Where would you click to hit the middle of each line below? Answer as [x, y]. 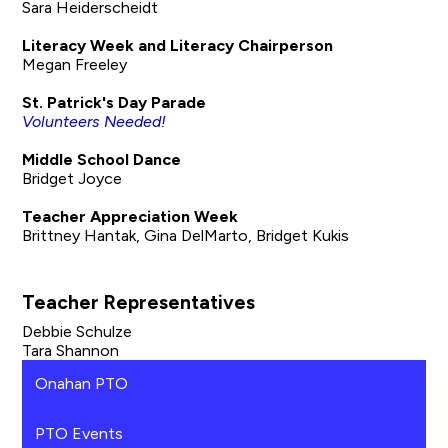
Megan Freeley [75, 65]
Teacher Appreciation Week [130, 217]
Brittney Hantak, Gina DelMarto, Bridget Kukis [186, 236]
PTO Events [79, 433]
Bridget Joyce [74, 179]
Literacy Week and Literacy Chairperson [178, 46]
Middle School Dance [102, 160]
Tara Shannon [71, 350]
